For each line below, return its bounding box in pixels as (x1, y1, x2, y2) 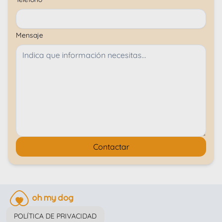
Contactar (93, 142, 129, 152)
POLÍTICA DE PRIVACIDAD (14, 212, 97, 221)
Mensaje (16, 31, 43, 40)
